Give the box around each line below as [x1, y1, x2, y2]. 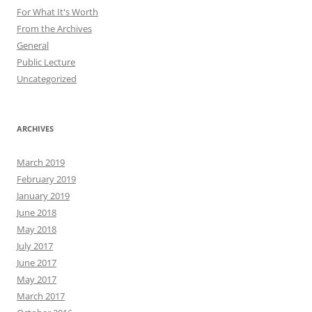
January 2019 [17, 189, 70, 202]
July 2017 [17, 240, 53, 252]
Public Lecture [17, 56, 75, 68]
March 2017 [17, 290, 65, 302]
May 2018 [17, 223, 56, 235]
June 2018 [17, 206, 56, 219]
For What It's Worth [17, 6, 98, 18]
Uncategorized [17, 72, 77, 85]
